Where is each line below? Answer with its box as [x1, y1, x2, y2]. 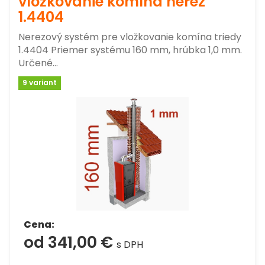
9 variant [22, 77, 57, 88]
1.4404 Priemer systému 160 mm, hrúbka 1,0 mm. [18, 43, 242, 57]
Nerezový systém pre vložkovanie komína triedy [18, 30, 241, 44]
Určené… [18, 56, 58, 70]
